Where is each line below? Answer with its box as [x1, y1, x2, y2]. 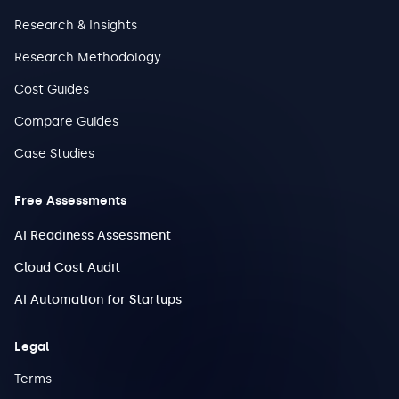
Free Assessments [14, 193, 126, 208]
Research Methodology [14, 50, 161, 65]
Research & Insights [14, 18, 137, 33]
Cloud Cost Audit [14, 260, 120, 275]
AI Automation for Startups [14, 292, 182, 307]
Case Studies [14, 146, 94, 161]
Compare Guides [14, 114, 118, 129]
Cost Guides [14, 82, 89, 97]
